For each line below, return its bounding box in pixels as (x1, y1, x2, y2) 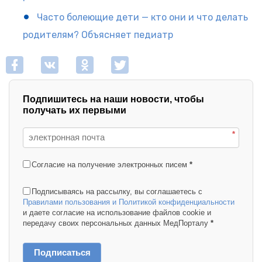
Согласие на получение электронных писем (32, 160, 187, 169)
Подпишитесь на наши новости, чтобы (23, 94, 204, 104)
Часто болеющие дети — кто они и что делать (36, 11, 248, 23)
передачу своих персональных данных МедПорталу (23, 218, 208, 227)
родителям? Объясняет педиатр (23, 29, 173, 40)
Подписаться (33, 247, 91, 257)
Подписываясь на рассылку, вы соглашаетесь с (32, 187, 202, 196)
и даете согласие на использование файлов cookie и (23, 208, 211, 217)
